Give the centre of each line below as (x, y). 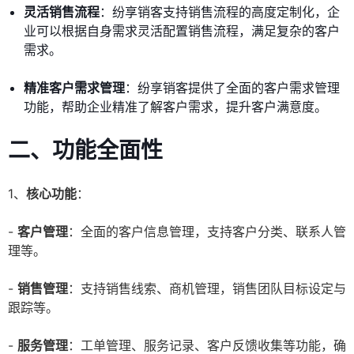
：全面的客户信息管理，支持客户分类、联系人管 (207, 232)
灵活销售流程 (62, 12)
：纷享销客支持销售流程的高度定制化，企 (220, 12)
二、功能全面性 (85, 151)
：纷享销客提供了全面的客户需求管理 (232, 88)
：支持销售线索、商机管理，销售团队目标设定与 (207, 289)
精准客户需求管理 (74, 88)
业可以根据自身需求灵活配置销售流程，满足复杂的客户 (182, 31)
